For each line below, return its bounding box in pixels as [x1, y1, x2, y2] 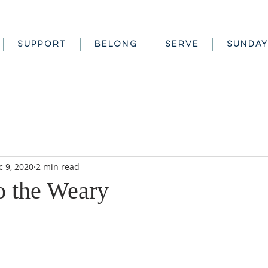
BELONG [94, 41, 138, 49]
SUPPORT [17, 41, 66, 49]
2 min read [36, 160, 80, 172]
